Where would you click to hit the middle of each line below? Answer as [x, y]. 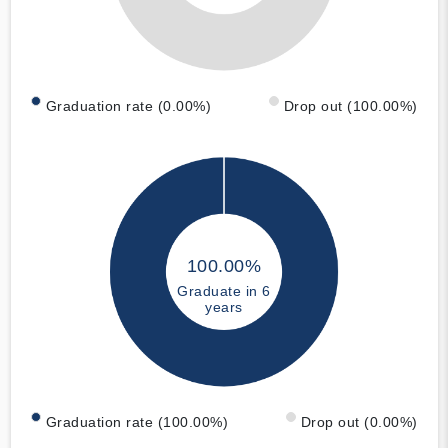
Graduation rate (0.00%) [128, 106]
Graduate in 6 [224, 291]
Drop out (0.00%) [359, 421]
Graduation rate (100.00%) [136, 421]
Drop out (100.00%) [350, 106]
